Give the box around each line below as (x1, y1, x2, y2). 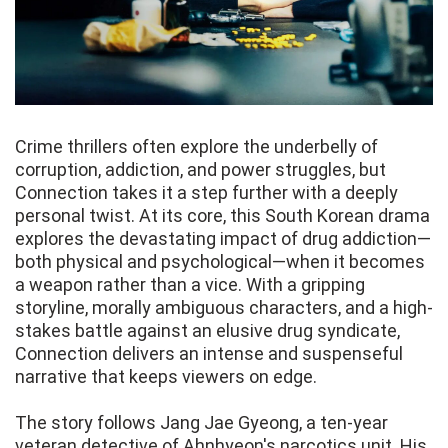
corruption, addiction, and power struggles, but (15, 159, 386, 181)
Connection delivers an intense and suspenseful (15, 343, 403, 365)
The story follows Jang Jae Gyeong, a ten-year (15, 412, 388, 434)
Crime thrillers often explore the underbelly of (15, 136, 378, 158)
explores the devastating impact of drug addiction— (15, 228, 431, 250)
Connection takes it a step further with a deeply (15, 182, 398, 204)
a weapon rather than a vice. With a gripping (15, 274, 365, 296)
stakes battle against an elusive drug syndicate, (15, 320, 400, 342)
